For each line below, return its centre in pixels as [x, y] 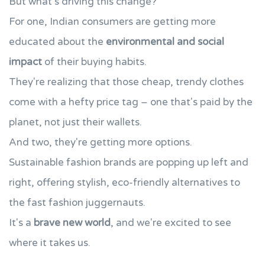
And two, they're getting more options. [101, 142]
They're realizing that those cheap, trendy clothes [126, 82]
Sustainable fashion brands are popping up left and [129, 162]
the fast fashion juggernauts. [77, 203]
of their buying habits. [94, 62]
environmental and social [165, 42]
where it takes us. [50, 243]
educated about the [57, 42]
